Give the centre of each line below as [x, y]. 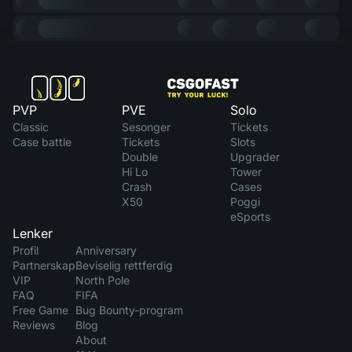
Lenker [33, 233]
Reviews [34, 325]
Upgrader [255, 157]
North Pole [103, 280]
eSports [251, 216]
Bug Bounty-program [129, 310]
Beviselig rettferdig [124, 265]
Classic [31, 127]
